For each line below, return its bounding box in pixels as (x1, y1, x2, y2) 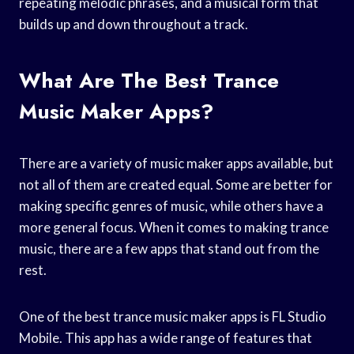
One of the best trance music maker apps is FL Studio (19, 307, 326, 325)
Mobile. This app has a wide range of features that (19, 329, 312, 346)
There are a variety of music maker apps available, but (19, 154, 333, 171)
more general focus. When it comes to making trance (19, 218, 329, 235)
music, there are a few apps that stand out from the (19, 239, 319, 257)
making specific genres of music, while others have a (19, 197, 323, 214)
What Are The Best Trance (19, 65, 279, 96)
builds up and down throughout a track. (19, 15, 248, 32)
